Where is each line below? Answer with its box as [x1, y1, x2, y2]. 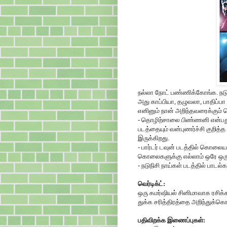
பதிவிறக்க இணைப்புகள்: [138, 216, 205, 224]
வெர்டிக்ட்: [138, 179, 165, 187]
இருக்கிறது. [138, 134, 169, 142]
